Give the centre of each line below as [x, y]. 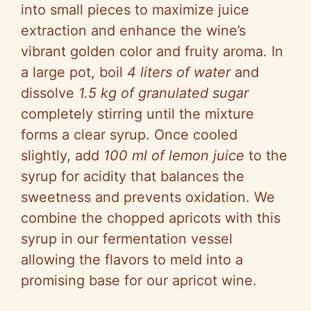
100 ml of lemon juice [174, 156]
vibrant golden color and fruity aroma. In [152, 52]
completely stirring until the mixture [137, 114]
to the [266, 156]
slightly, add [62, 156]
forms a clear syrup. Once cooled [129, 135]
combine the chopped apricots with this [151, 218]
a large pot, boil [74, 73]
